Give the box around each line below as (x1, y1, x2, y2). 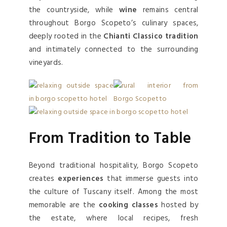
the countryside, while (28, 4, 120, 17)
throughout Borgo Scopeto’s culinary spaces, (28, 17, 199, 30)
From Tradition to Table (28, 127, 192, 152)
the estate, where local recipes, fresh (28, 212, 199, 225)
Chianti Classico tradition (103, 30, 199, 43)
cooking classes (98, 199, 158, 212)
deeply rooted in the (28, 30, 104, 43)
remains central (142, 4, 199, 17)
